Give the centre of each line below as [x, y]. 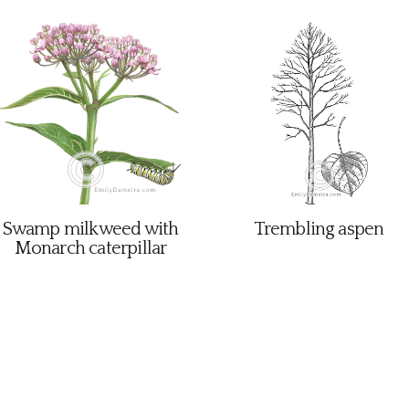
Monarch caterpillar [90, 248]
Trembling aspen [319, 229]
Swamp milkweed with [90, 229]
